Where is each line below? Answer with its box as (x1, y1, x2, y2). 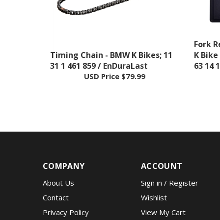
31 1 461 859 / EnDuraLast (50, 47, 148, 57)
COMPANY (43, 147, 85, 158)
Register (169, 164, 198, 174)
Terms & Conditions (43, 208, 110, 218)
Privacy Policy (43, 193, 89, 203)
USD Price (83, 57, 119, 67)
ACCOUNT (141, 147, 183, 158)
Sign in (141, 164, 162, 174)
